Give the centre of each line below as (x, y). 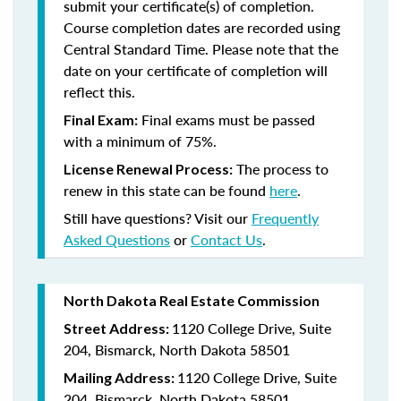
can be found (225, 190)
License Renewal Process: (148, 169)
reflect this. (99, 92)
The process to (281, 169)
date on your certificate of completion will (196, 70)
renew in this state (122, 190)
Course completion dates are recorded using (202, 27)
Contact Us (226, 239)
